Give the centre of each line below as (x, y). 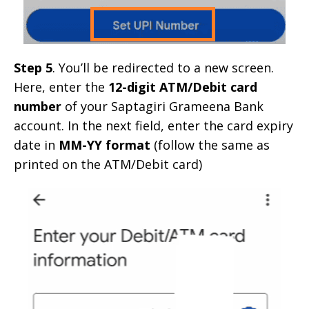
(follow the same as (210, 144)
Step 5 (33, 67)
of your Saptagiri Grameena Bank (162, 106)
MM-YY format (104, 144)
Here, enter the (61, 87)
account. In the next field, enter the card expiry (153, 125)
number (38, 106)
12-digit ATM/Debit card (183, 87)
